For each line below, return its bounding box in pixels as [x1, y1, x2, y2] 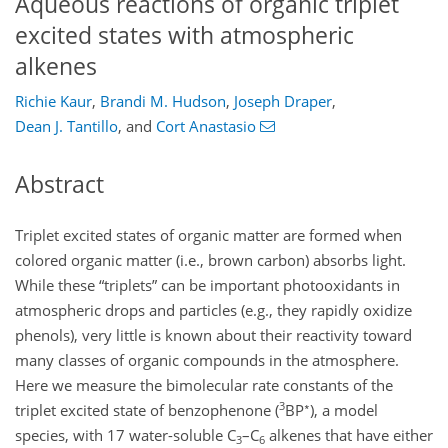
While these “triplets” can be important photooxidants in [15, 274, 400, 295]
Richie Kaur [15, 91, 92, 112]
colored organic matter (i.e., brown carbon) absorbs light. [15, 249, 406, 270]
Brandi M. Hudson [100, 91, 226, 112]
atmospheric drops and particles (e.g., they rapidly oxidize [15, 299, 412, 320]
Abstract [15, 169, 104, 201]
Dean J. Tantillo [15, 116, 118, 137]
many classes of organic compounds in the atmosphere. [15, 349, 399, 370]
